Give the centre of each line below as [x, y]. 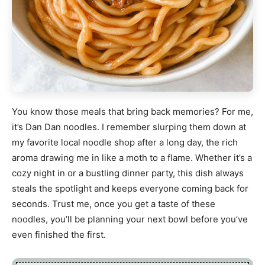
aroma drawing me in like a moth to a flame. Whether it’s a [132, 158]
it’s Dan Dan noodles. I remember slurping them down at [129, 127]
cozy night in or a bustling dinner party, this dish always [128, 173]
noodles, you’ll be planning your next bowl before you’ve [130, 219]
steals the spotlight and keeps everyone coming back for [130, 189]
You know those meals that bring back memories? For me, [132, 112]
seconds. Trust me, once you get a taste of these [114, 204]
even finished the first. [59, 235]
